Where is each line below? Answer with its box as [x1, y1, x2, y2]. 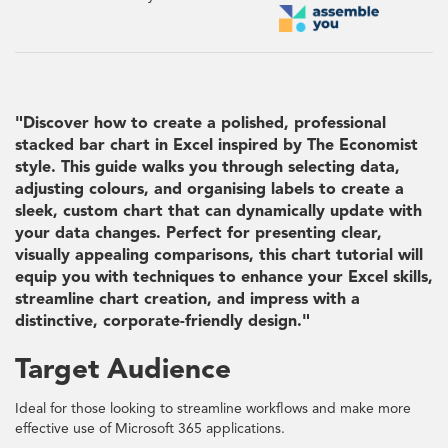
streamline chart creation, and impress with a [15, 291, 360, 308]
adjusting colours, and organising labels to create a [15, 181, 404, 198]
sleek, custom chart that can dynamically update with [15, 203, 422, 220]
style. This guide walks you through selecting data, [15, 159, 400, 176]
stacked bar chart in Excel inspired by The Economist [15, 137, 418, 154]
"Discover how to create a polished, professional [15, 115, 386, 132]
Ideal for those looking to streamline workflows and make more [15, 401, 411, 416]
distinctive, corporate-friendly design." [15, 313, 310, 330]
